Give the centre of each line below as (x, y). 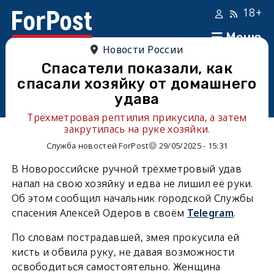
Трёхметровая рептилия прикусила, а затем (137, 117)
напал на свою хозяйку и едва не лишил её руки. (132, 183)
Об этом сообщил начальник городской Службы (132, 198)
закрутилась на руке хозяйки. (137, 129)
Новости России (143, 50)
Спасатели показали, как (137, 68)
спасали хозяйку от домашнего (137, 84)
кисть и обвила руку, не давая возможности (123, 252)
